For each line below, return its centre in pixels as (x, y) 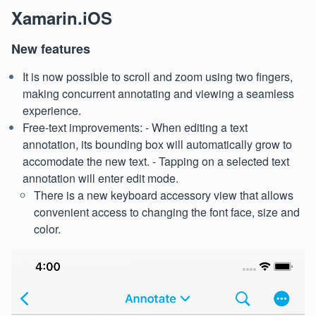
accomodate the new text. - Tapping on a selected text (156, 162)
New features (51, 49)
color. (47, 229)
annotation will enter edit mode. (101, 178)
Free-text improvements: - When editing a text (135, 128)
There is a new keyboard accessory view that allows (164, 195)
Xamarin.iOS (62, 18)
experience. (52, 111)
